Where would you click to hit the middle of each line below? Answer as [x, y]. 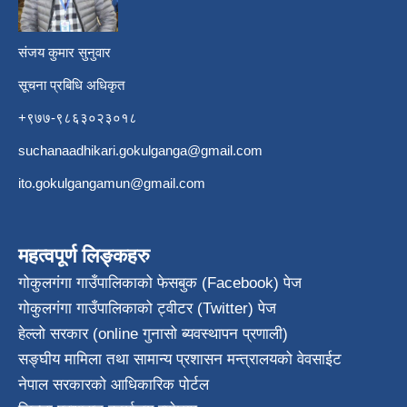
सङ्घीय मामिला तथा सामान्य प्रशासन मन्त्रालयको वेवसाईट [180, 359]
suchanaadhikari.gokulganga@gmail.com [140, 150]
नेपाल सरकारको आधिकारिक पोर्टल [114, 384]
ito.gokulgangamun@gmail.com [112, 183]
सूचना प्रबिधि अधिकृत [71, 84]
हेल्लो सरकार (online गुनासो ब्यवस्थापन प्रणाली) [153, 333]
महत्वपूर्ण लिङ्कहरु [84, 255]
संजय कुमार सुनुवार [65, 52]
